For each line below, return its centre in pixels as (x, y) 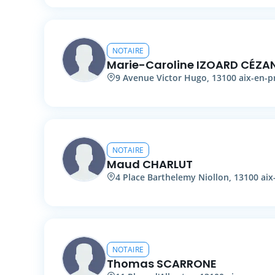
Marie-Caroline (150, 64)
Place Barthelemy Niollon (176, 177)
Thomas (130, 263)
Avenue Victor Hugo (165, 77)
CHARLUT (168, 164)
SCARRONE (187, 263)
